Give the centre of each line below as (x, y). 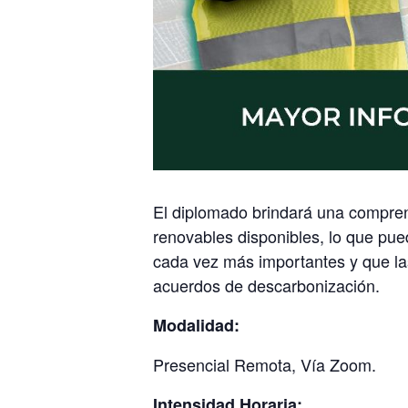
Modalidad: (201, 325)
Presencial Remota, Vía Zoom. (265, 364)
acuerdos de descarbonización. (266, 285)
